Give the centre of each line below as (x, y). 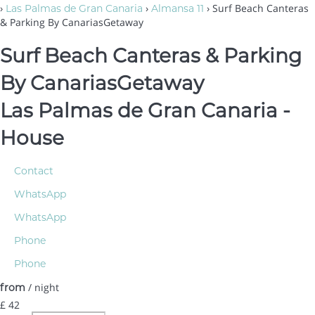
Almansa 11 (178, 8)
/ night (42, 288)
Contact (34, 171)
